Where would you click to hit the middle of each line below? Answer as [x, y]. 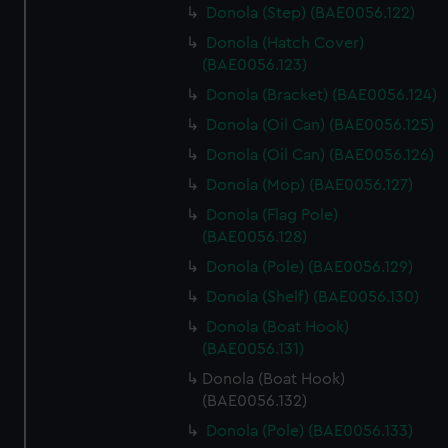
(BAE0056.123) [255, 65]
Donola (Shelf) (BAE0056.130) [313, 297]
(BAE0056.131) [253, 349]
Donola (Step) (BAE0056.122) [311, 13]
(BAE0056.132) [255, 401]
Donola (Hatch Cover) [285, 43]
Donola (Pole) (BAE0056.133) [310, 431]
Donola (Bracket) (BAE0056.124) [322, 95]
